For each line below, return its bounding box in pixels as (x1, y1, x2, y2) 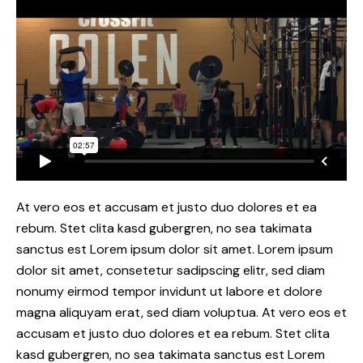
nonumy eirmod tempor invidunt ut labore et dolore (16, 282, 322, 300)
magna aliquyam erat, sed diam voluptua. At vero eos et (16, 303, 347, 321)
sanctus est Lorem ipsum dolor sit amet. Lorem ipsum (16, 240, 333, 258)
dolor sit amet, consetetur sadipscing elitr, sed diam (16, 261, 325, 279)
